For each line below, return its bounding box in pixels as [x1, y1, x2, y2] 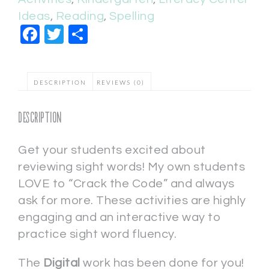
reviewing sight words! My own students [18, 161, 245, 174]
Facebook [40, 24, 128, 44]
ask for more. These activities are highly [18, 195, 246, 207]
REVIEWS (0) [96, 80, 145, 86]
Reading [55, 10, 104, 22]
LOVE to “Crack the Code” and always [18, 178, 235, 190]
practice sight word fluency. [18, 228, 177, 241]
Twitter [64, 24, 125, 44]
